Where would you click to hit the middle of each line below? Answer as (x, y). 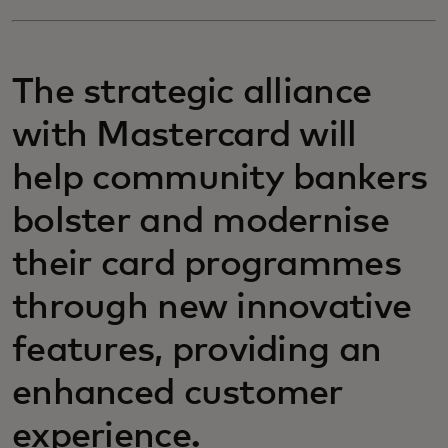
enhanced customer (177, 394)
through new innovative (212, 308)
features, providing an (197, 351)
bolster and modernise (200, 222)
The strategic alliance (192, 93)
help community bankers (220, 179)
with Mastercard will (184, 136)
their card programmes (206, 265)
